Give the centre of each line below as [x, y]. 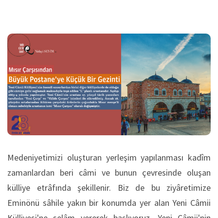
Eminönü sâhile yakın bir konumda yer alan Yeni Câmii [109, 203]
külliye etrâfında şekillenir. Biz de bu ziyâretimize [109, 188]
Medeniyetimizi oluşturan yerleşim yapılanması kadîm [109, 157]
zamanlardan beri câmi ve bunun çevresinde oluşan [109, 173]
